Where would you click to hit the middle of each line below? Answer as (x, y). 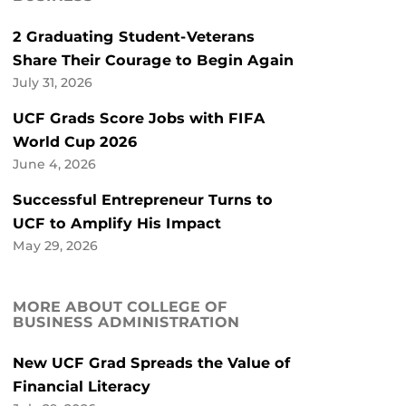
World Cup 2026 (75, 142)
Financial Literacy (82, 387)
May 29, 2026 (55, 246)
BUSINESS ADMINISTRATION (126, 323)
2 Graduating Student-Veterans (134, 37)
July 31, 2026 (53, 83)
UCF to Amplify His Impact (117, 224)
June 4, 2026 (54, 164)
